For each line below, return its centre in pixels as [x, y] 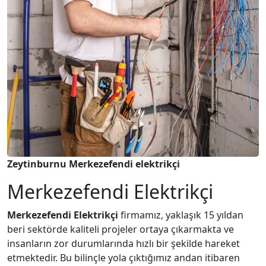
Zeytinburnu [38, 164]
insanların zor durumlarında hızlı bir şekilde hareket [123, 243]
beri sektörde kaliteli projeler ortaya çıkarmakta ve [121, 229]
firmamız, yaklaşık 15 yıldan [181, 215]
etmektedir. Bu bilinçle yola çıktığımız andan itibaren [123, 258]
